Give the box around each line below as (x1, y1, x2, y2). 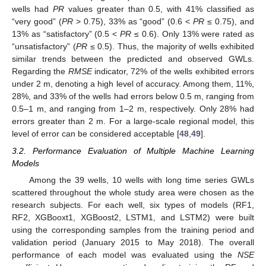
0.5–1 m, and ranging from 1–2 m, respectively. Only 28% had (12, 104, 254, 114)
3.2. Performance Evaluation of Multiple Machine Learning (12, 145, 254, 156)
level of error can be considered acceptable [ (12, 129, 179, 139)
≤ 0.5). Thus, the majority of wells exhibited (87, 42, 255, 52)
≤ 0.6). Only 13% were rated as (131, 29, 255, 39)
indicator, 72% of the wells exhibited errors (91, 66, 255, 77)
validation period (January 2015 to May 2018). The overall (12, 237, 254, 247)
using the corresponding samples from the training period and (12, 224, 254, 235)
